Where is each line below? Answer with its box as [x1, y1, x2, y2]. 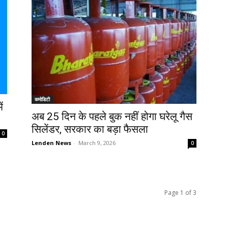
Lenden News [32, 139, 71, 147]
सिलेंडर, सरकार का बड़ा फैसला [32, 123, 148, 136]
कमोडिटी [35, 96, 50, 103]
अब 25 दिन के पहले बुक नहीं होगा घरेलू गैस [32, 110, 192, 123]
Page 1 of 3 [164, 188, 196, 197]
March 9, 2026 [78, 139, 116, 147]
